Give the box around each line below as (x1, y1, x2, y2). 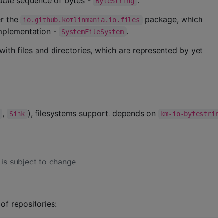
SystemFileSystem (61, 27, 124, 36)
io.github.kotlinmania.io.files (23, 16, 140, 24)
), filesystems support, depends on (27, 108, 158, 118)
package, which (142, 14, 205, 24)
